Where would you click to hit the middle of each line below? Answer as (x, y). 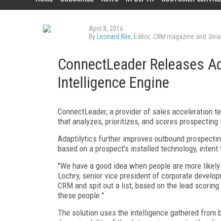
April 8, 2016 (106, 29)
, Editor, (142, 37)
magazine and (186, 37)
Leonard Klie (114, 37)
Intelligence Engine (113, 83)
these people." (83, 195)
